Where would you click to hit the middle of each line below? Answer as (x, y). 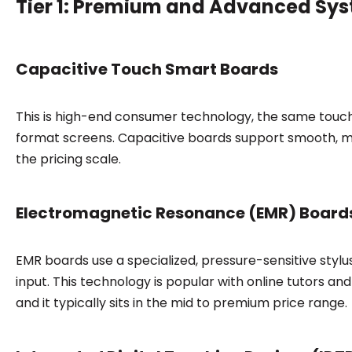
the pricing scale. (68, 159)
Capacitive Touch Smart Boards (147, 69)
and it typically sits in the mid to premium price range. (181, 302)
